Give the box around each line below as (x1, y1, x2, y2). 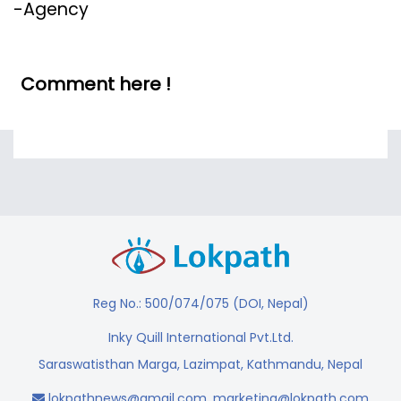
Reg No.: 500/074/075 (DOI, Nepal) (92, 294, 309, 313)
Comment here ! (21, 72, 171, 98)
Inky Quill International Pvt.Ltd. (107, 328, 294, 347)
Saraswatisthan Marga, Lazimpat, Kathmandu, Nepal (38, 355, 363, 374)
